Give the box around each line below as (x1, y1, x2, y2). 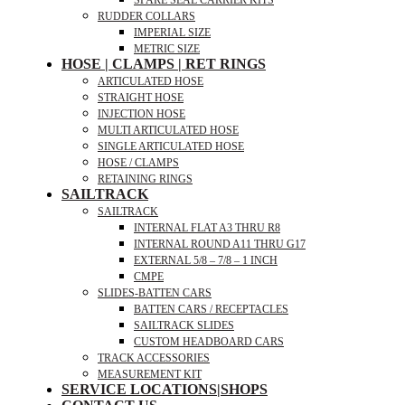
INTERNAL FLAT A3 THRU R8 (134, 221, 280, 234)
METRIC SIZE (134, 42, 200, 55)
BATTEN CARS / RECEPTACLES (134, 303, 288, 316)
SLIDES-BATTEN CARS (98, 287, 212, 299)
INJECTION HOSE (98, 108, 185, 120)
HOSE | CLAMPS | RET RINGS (61, 56, 266, 71)
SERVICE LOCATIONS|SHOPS (61, 381, 268, 397)
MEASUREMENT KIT (98, 368, 202, 381)
